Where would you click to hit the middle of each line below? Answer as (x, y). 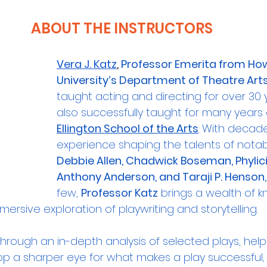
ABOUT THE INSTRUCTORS (122, 28)
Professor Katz (119, 193)
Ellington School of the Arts (128, 128)
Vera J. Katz (87, 64)
